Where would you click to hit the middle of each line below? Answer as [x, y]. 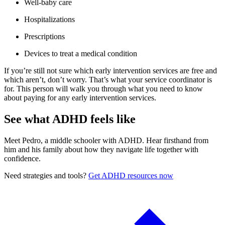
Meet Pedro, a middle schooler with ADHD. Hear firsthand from [106, 141]
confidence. [22, 159]
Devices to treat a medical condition [81, 54]
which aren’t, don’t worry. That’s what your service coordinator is [108, 80]
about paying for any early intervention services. [80, 98]
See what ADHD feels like [70, 119]
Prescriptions [44, 37]
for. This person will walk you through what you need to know [103, 89]
